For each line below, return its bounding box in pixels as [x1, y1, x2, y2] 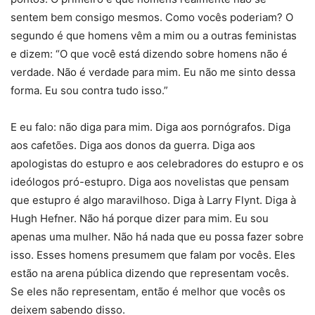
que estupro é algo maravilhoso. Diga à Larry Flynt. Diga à [11, 193, 296, 207]
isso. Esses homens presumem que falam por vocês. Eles [11, 248, 295, 262]
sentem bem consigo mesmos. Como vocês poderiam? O [11, 11, 293, 25]
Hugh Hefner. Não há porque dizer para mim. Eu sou [11, 212, 269, 226]
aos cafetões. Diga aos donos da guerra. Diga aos [11, 139, 255, 153]
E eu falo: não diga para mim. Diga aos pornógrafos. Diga [11, 120, 290, 134]
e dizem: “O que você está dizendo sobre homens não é [11, 47, 288, 61]
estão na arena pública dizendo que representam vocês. [11, 266, 289, 281]
